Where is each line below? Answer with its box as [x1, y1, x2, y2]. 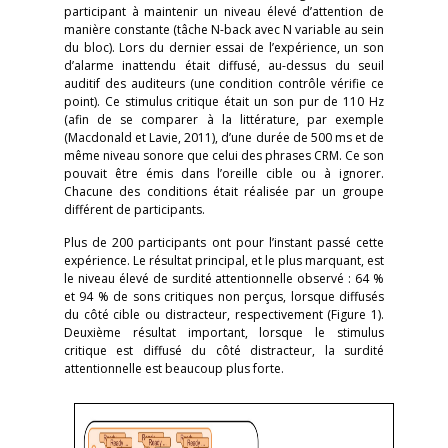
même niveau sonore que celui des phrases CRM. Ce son [64, 147, 384, 164]
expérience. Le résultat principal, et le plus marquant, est [64, 252, 384, 269]
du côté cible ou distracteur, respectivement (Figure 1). [64, 306, 384, 323]
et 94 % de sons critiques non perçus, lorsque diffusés [64, 288, 384, 305]
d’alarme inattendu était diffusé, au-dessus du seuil [64, 57, 384, 74]
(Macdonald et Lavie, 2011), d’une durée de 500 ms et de [64, 129, 384, 146]
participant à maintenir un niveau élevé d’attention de [64, 3, 384, 20]
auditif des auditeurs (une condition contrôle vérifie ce [64, 75, 384, 92]
